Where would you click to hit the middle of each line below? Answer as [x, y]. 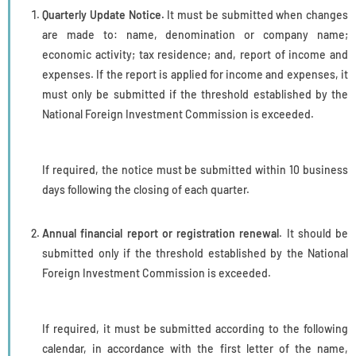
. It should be [313, 233]
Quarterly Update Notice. [103, 14]
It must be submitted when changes [256, 14]
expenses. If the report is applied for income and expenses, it [195, 74]
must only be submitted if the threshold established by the [195, 94]
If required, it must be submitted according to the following [195, 328]
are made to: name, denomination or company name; [195, 34]
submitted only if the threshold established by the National [195, 253]
